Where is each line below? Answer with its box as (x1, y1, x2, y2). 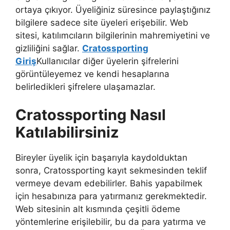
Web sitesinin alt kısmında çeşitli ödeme (15, 204, 180, 215)
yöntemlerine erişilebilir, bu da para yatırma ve (15, 217, 206, 227)
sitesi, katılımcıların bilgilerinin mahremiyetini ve (15, 30, 210, 41)
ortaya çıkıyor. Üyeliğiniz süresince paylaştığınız (15, 4, 210, 15)
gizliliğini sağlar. (15, 43, 82, 53)
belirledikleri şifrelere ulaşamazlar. (15, 81, 156, 92)
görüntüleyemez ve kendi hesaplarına (15, 68, 169, 79)
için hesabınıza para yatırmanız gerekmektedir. (15, 191, 207, 202)
